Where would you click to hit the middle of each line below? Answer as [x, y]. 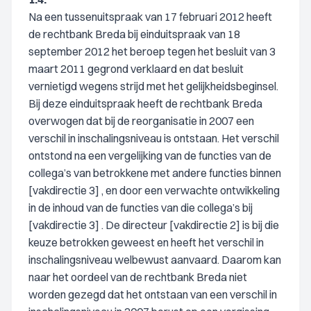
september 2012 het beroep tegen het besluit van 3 [152, 51]
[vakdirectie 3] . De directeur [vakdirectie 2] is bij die [154, 225]
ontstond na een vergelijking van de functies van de [150, 155]
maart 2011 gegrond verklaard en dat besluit [136, 69]
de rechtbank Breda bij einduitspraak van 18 [134, 34]
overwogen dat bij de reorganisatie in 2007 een [141, 121]
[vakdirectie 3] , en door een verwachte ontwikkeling [154, 190]
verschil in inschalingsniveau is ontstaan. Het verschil [154, 138]
